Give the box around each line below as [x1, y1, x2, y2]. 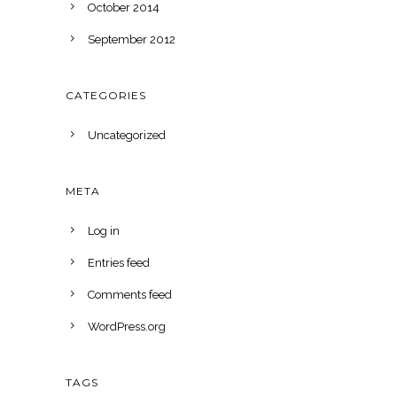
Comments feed [88, 288, 172, 302]
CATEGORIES [66, 89, 146, 103]
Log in [88, 224, 120, 238]
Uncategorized [88, 128, 166, 143]
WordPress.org [88, 320, 166, 334]
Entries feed [88, 256, 150, 270]
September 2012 [88, 33, 175, 47]
